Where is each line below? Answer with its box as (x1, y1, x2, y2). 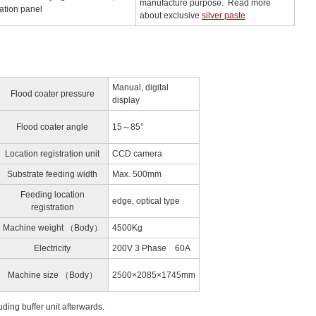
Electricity (34, 243, 71, 253)
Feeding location (20, 190, 85, 200)
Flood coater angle (16, 122, 88, 132)
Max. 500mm (112, 169, 162, 179)
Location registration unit (5, 149, 99, 159)
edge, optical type (112, 196, 180, 206)
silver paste (202, 11, 245, 20)
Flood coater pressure (10, 89, 95, 99)
